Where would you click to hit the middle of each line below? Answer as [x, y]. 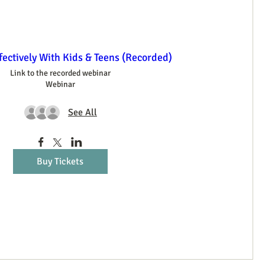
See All [83, 112]
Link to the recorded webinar [60, 73]
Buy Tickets [60, 161]
